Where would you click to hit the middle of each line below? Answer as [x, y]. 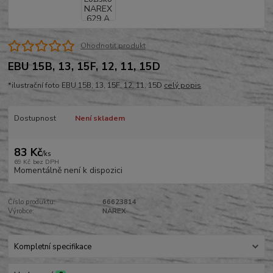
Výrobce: [21, 211]
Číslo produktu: [32, 202]
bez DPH [46, 162]
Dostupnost [35, 118]
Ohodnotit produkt [113, 45]
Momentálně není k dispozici [68, 171]
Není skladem [100, 118]
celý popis [183, 85]
